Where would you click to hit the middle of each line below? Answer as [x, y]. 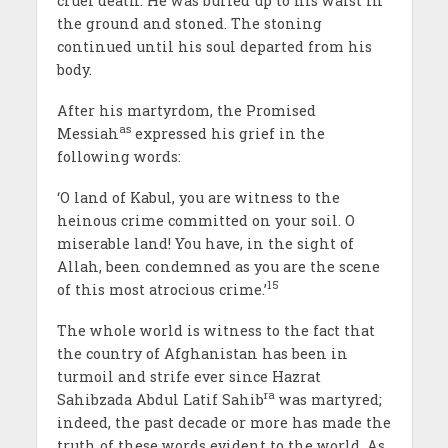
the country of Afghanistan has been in [202, 353]
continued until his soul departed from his [214, 46]
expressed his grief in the [227, 133]
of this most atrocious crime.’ [161, 289]
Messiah [87, 133]
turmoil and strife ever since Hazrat [188, 376]
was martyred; [328, 399]
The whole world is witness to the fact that [215, 330]
